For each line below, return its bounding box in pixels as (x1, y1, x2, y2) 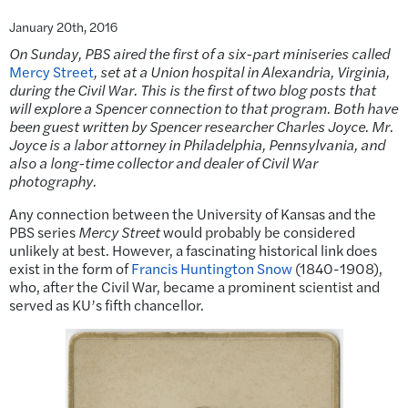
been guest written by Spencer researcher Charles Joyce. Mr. (9, 116, 393, 138)
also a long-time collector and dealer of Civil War (9, 152, 318, 174)
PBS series (9, 221, 78, 243)
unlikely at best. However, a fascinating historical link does (9, 240, 377, 261)
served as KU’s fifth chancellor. (9, 294, 204, 316)
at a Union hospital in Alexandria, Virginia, (120, 61, 390, 83)
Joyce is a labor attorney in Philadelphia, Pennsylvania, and (9, 134, 385, 156)
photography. (9, 170, 97, 192)
